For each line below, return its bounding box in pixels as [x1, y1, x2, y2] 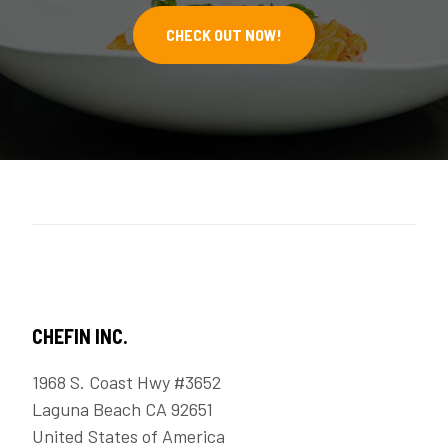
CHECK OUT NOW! [166, 25, 282, 45]
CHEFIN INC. [32, 324, 128, 349]
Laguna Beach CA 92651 [32, 398, 213, 421]
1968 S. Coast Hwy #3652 [32, 371, 221, 394]
